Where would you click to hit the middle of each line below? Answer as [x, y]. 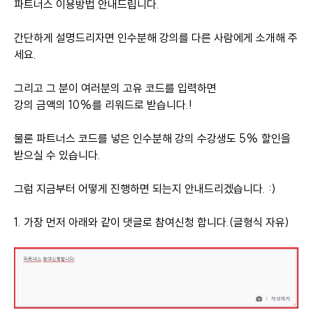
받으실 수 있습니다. [57, 155]
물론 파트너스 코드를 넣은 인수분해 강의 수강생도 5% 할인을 [152, 138]
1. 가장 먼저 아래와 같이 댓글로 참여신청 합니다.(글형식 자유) [152, 222]
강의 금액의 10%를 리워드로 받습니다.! [103, 105]
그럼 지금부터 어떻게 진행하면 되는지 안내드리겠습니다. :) [145, 189]
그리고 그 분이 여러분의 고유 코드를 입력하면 [115, 88]
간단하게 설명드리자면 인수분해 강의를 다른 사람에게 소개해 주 [156, 38]
